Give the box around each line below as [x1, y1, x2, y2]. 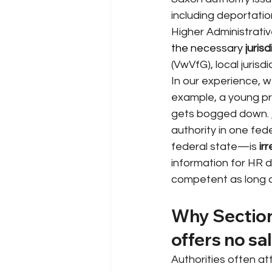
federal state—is [171, 140, 257, 152]
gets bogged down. [171, 107, 269, 120]
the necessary [171, 42, 245, 54]
